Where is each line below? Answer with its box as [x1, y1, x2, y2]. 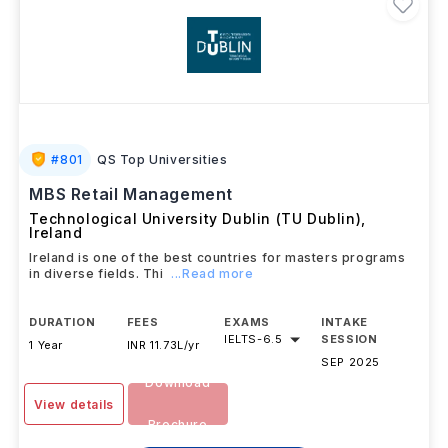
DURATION [29, 348, 96, 362]
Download [145, 408, 211, 423]
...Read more [171, 299, 254, 314]
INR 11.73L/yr [126, 371, 200, 385]
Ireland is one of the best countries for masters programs [29, 283, 406, 298]
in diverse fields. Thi [29, 299, 164, 314]
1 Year [29, 371, 64, 385]
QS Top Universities [96, 185, 228, 200]
